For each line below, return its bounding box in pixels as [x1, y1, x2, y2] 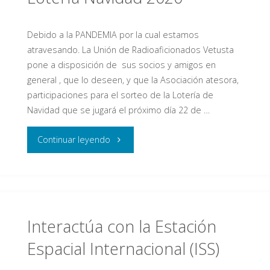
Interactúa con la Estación [27, 215, 216, 238]
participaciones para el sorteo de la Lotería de [27, 89, 213, 101]
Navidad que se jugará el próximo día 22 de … [27, 104, 210, 116]
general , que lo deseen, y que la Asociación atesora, [27, 74, 239, 86]
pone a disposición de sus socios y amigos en [27, 59, 218, 71]
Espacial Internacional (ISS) [27, 237, 219, 260]
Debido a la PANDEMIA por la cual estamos [27, 29, 199, 41]
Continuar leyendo [37, 133, 111, 145]
